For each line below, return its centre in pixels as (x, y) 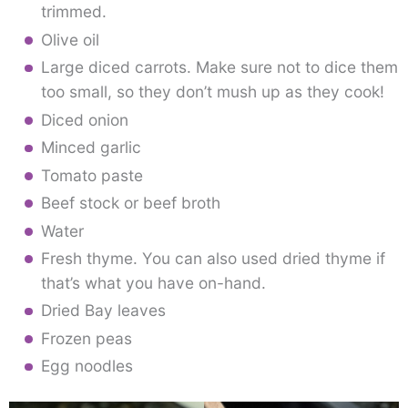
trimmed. (73, 12)
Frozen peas (86, 338)
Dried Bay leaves (103, 311)
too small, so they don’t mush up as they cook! (212, 92)
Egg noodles (87, 366)
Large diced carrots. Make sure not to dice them (219, 67)
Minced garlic (91, 148)
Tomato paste (92, 175)
